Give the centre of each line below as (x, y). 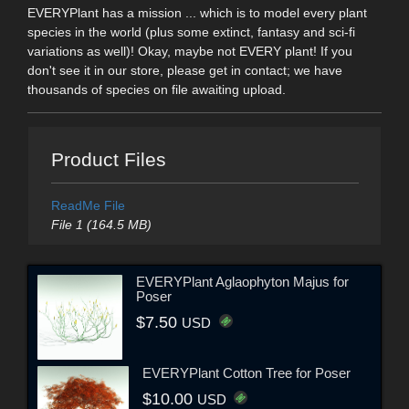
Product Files (108, 160)
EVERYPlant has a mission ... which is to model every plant (197, 12)
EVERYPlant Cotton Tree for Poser (246, 372)
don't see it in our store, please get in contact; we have (185, 70)
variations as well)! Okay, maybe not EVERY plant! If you (190, 51)
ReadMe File (88, 206)
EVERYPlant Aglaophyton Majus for (243, 281)
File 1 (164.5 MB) (101, 225)
